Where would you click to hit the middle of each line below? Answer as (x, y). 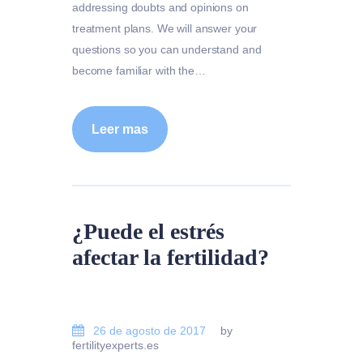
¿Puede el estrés (148, 232)
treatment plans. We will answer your (165, 28)
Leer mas (120, 130)
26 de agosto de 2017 (150, 331)
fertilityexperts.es (115, 346)
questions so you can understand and (167, 49)
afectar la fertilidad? (171, 258)
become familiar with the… (139, 70)
